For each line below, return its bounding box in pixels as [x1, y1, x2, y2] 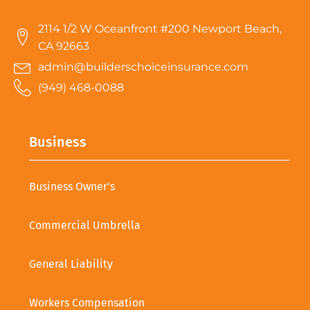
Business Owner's [29, 179, 115, 193]
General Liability [29, 257, 113, 271]
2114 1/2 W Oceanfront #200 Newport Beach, [38, 21, 282, 35]
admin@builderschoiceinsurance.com [38, 60, 248, 73]
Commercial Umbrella [29, 218, 140, 232]
